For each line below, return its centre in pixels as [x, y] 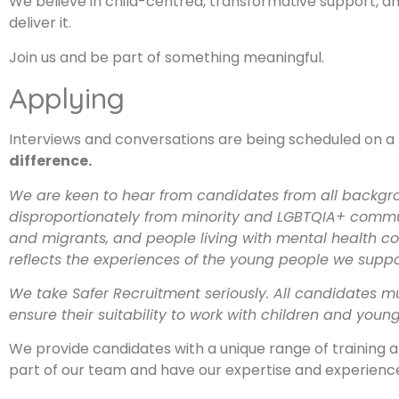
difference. [50, 161]
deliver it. [40, 23]
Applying [67, 98]
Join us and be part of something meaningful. [167, 57]
